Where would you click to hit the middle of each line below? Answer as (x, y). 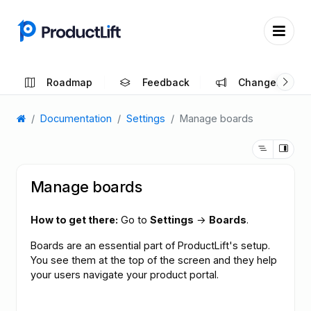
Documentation (76, 118)
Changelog (264, 82)
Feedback (166, 82)
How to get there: (74, 219)
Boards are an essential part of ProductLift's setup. (150, 245)
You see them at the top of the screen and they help (154, 260)
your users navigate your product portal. (125, 274)
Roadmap (70, 82)
